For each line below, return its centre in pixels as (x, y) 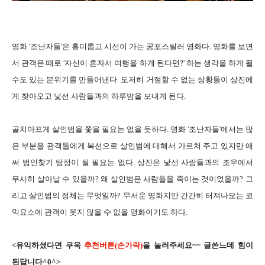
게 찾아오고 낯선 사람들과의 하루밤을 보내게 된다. (99, 96)
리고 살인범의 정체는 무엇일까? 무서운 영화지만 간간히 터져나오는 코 (132, 196)
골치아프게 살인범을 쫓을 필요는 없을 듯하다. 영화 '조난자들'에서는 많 (132, 130)
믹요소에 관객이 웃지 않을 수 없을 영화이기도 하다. (100, 212)
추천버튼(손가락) (114, 245)
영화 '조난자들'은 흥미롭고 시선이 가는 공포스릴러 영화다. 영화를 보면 (132, 47)
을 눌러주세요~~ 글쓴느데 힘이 (198, 245)
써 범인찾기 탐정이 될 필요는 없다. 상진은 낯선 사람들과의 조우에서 (132, 163)
